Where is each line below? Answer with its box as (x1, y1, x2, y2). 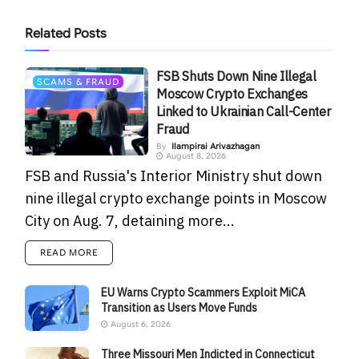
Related (25, 26, 71, 42)
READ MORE (40, 247, 99, 259)
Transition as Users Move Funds (101, 301, 258, 316)
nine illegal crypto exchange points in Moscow (25, 189, 328, 208)
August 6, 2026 (108, 319, 171, 330)
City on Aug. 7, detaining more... (25, 212, 236, 231)
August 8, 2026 (163, 151, 227, 162)
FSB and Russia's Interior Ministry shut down (25, 167, 323, 186)
